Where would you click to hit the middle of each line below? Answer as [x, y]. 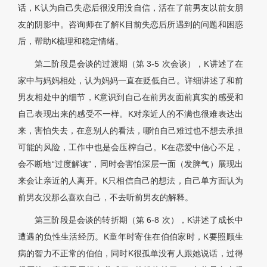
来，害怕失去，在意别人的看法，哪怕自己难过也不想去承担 [131, 131]
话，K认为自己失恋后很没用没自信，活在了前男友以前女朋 [131, 8]
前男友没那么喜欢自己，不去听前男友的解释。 [105, 198]
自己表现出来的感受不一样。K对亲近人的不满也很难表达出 [131, 114]
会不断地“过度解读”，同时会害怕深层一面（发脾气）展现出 [131, 164]
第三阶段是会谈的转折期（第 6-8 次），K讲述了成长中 [139, 220]
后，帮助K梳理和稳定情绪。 [71, 41]
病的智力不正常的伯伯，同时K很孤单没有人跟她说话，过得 [131, 254]
